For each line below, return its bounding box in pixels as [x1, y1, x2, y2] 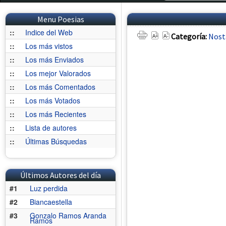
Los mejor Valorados [25, 68, 91, 78]
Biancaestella [30, 197, 72, 207]
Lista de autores [25, 123, 77, 133]
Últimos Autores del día [20, 170, 101, 180]
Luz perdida [30, 183, 68, 193]
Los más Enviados [25, 54, 84, 65]
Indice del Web [25, 27, 73, 37]
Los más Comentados [25, 82, 95, 92]
